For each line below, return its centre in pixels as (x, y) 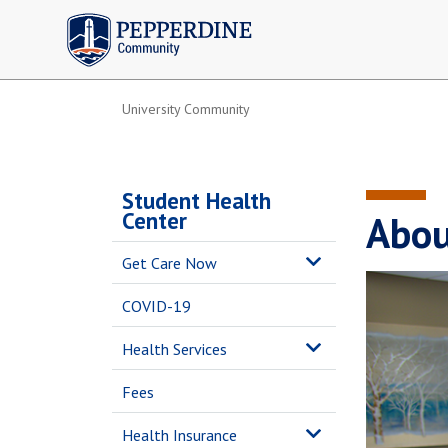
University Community (186, 109)
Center (154, 220)
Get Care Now (169, 263)
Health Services (174, 349)
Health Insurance (179, 435)
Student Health (196, 200)
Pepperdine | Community (145, 18)
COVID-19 (156, 306)
